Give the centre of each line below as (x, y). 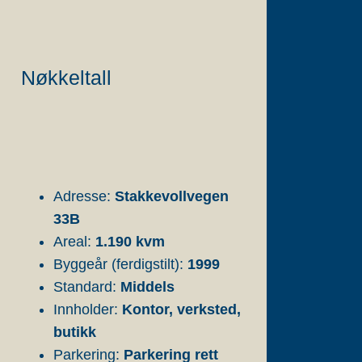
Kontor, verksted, (181, 309)
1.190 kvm (130, 242)
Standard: (87, 287)
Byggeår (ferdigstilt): (120, 264)
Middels (147, 287)
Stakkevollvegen (172, 196)
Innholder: (88, 309)
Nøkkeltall (66, 78)
